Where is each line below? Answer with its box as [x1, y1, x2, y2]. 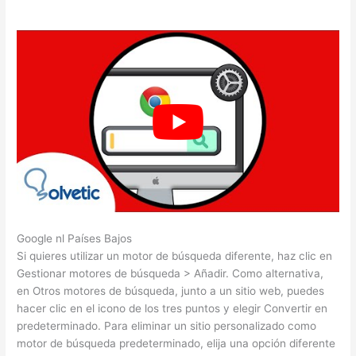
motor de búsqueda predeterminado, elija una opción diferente [17, 336, 336, 350]
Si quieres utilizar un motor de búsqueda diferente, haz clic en [17, 249, 333, 262]
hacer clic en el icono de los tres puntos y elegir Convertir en [17, 301, 328, 315]
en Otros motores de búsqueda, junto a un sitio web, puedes [17, 284, 325, 297]
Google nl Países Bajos [17, 231, 133, 245]
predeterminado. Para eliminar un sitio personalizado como [17, 319, 317, 332]
